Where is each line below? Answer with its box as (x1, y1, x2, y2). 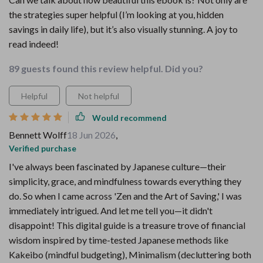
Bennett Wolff (9, 129, 67, 140)
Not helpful (78, 91, 119, 101)
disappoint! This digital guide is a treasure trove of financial (9, 220, 245, 231)
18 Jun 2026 (67, 129, 116, 140)
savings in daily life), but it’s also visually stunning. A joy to (9, 23, 238, 35)
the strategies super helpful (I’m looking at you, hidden (9, 9, 224, 20)
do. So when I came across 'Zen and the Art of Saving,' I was (9, 190, 242, 201)
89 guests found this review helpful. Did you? (9, 63, 203, 74)
